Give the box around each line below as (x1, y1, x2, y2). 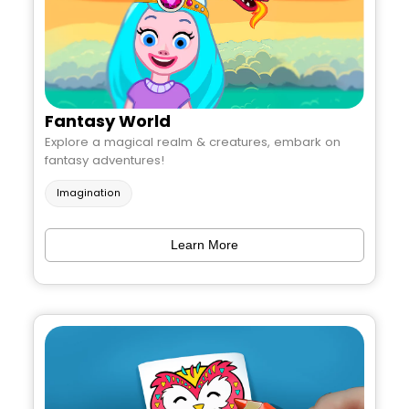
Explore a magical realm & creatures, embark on (45, 133, 341, 152)
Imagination (57, 185, 121, 200)
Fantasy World (45, 110, 171, 133)
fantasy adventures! (45, 152, 164, 170)
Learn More (171, 237, 238, 253)
